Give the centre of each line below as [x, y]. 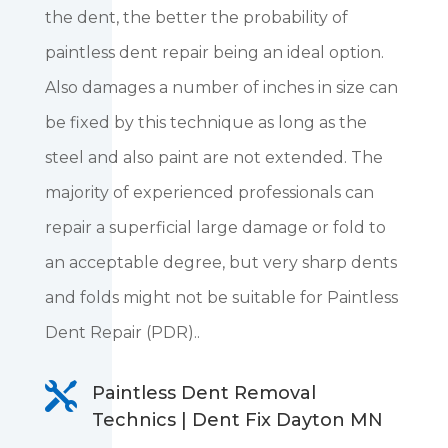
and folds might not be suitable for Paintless [221, 298]
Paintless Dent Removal [203, 393]
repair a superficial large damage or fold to [215, 228]
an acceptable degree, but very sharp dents [220, 263]
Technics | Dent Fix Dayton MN [237, 420]
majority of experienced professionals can [209, 193]
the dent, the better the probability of [196, 18]
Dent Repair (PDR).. [122, 333]
